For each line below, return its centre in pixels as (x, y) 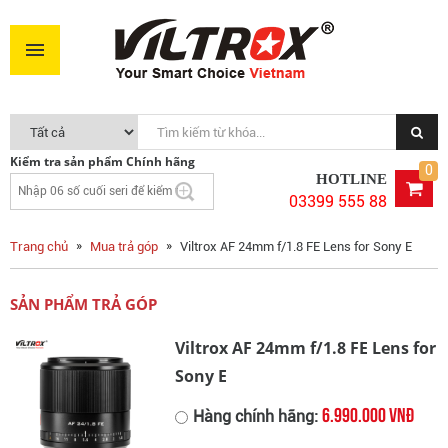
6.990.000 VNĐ (368, 413)
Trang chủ (39, 246)
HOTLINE (351, 179)
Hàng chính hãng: (257, 416)
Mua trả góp (124, 246)
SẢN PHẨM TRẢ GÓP (83, 304)
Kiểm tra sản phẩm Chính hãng (102, 161)
